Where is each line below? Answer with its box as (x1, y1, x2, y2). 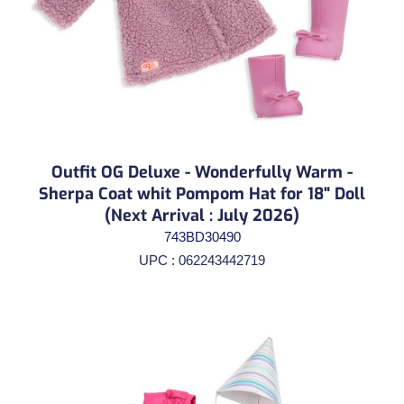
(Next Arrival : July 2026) (105, 204, 299, 226)
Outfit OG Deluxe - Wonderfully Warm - (51, 161, 353, 183)
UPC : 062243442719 (139, 252, 265, 268)
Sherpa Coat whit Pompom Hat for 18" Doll (39, 182, 365, 205)
